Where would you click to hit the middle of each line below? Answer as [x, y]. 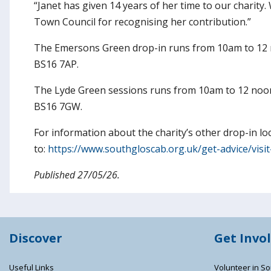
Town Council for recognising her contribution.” [142, 21]
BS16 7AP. [56, 64]
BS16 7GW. [58, 106]
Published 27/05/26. [77, 175]
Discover [36, 238]
